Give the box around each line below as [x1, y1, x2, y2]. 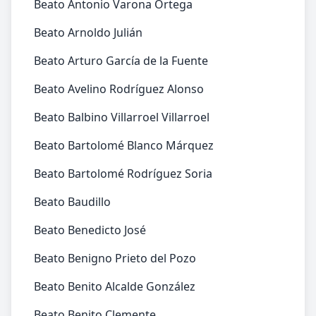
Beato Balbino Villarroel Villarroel [34, 109, 209, 125]
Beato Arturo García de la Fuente [34, 53, 208, 68]
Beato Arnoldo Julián [34, 25, 142, 40]
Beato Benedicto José [34, 222, 146, 238]
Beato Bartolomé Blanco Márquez [34, 138, 214, 153]
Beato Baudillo [34, 194, 111, 209]
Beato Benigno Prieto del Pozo [34, 250, 196, 266]
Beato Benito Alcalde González [34, 279, 195, 294]
